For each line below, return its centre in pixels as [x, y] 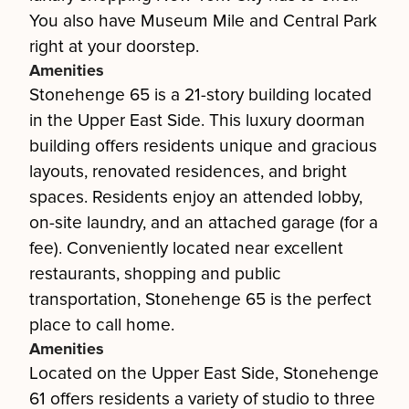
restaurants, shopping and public [155, 274]
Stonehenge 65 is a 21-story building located [200, 95]
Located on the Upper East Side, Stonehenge [204, 373]
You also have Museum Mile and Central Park [203, 21]
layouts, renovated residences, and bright [188, 172]
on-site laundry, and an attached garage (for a [204, 223]
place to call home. [102, 325]
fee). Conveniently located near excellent [186, 248]
